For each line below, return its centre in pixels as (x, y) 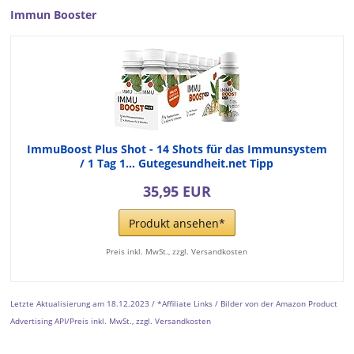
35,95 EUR (177, 192)
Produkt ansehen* (177, 224)
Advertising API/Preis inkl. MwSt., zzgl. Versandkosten (111, 321)
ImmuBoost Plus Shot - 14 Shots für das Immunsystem (177, 149)
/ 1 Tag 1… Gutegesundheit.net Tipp (177, 164)
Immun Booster (54, 15)
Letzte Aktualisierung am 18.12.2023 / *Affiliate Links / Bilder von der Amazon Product (174, 304)
